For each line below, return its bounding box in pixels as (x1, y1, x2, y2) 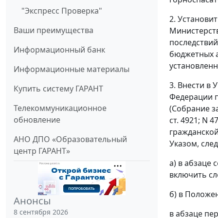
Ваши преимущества (14, 25, 93, 36)
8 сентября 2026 (14, 207, 68, 217)
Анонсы (14, 194, 51, 208)
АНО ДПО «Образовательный (14, 134, 127, 145)
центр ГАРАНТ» (14, 145, 70, 157)
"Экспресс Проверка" (21, 5, 102, 17)
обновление (14, 114, 60, 126)
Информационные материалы (14, 64, 129, 75)
